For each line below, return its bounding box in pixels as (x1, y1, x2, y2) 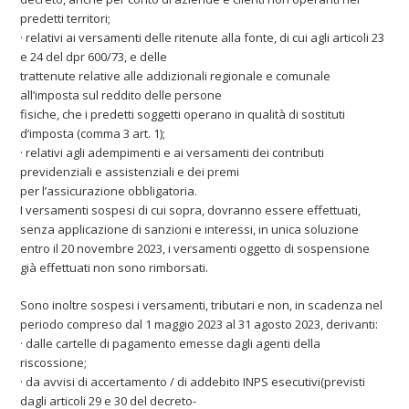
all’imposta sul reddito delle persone (20, 86, 223, 103)
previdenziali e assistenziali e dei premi (20, 163, 240, 180)
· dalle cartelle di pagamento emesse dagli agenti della (20, 334, 321, 351)
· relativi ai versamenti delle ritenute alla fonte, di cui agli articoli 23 (20, 28, 385, 46)
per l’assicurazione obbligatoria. (20, 182, 198, 199)
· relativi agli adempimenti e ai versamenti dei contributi (20, 143, 325, 161)
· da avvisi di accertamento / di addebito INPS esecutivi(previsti (20, 372, 366, 390)
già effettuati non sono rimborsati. (20, 258, 209, 276)
